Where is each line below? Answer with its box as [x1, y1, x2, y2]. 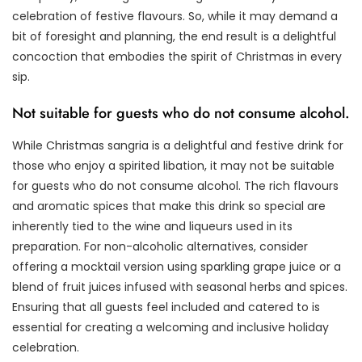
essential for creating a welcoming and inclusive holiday [12, 319, 329, 336]
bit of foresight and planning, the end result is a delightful [12, 28, 336, 45]
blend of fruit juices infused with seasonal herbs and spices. [12, 279, 347, 296]
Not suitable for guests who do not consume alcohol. [12, 103, 350, 124]
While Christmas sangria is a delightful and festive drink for [12, 137, 343, 154]
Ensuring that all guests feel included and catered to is [12, 299, 320, 316]
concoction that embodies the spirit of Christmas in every [12, 48, 342, 65]
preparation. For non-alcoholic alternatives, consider [12, 238, 308, 255]
